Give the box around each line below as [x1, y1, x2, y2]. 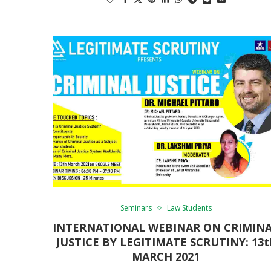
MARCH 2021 [132, 249, 200, 264]
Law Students [166, 202, 212, 213]
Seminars [120, 202, 152, 213]
